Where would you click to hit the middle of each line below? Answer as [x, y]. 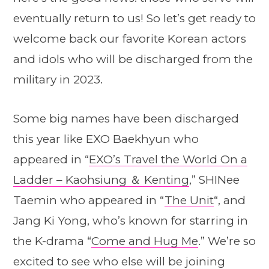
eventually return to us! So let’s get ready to [134, 18]
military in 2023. [58, 80]
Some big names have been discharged [126, 119]
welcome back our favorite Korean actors [130, 39]
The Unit [189, 201]
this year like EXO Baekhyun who [106, 139]
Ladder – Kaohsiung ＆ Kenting [101, 180]
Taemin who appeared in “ [89, 201]
